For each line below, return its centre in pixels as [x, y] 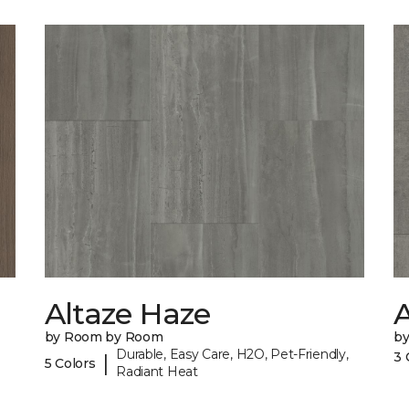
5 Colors [70, 363]
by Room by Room [104, 337]
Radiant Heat [157, 372]
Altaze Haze [127, 314]
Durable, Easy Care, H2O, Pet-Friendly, [232, 355]
